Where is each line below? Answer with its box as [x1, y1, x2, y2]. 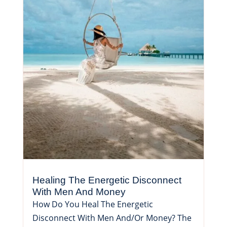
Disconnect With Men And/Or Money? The [32, 212, 192, 223]
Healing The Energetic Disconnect [32, 174, 181, 185]
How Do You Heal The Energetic [32, 198, 153, 210]
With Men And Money [32, 186, 126, 197]
